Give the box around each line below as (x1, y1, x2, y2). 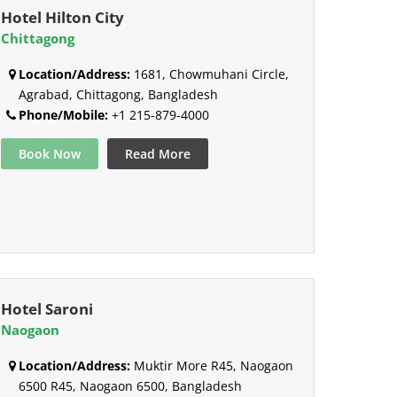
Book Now (18, 145, 81, 163)
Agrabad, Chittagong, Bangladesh (18, 86, 218, 104)
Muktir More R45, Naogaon (129, 356, 293, 374)
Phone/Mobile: (18, 106, 108, 124)
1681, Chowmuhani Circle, (129, 66, 289, 83)
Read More (124, 145, 191, 163)
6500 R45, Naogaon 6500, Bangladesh (18, 377, 242, 394)
